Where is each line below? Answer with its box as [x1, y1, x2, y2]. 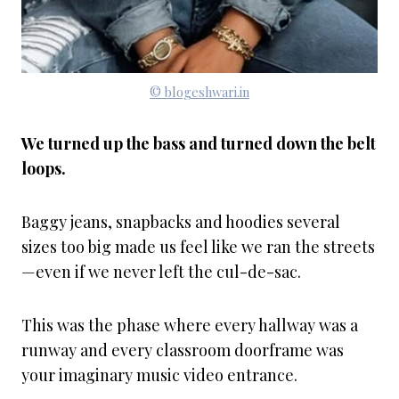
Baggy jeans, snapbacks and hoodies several [21, 211, 340, 232]
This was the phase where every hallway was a [21, 314, 358, 336]
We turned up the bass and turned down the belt [21, 133, 376, 154]
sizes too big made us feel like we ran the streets [21, 236, 375, 257]
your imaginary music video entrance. [21, 364, 297, 386]
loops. [21, 158, 66, 179]
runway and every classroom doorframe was [21, 339, 344, 361]
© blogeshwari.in [150, 83, 249, 101]
